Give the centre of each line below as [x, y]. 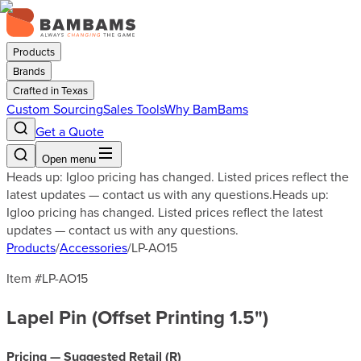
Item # [24, 278]
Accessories [93, 247]
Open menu [69, 159]
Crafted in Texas [50, 90]
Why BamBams [206, 109]
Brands [29, 71]
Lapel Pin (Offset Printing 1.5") [137, 317]
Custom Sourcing [55, 109]
